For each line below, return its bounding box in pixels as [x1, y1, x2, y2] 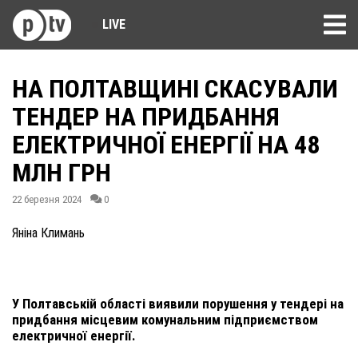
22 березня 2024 [12, 193, 82, 205]
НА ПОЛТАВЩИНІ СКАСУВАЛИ [12, 74, 338, 104]
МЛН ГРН [12, 157, 111, 188]
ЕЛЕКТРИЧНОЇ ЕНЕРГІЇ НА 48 [12, 129, 320, 160]
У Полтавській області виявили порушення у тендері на [12, 296, 344, 312]
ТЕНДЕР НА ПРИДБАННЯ [12, 101, 280, 132]
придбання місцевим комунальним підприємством [12, 312, 318, 328]
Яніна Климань [12, 225, 85, 241]
